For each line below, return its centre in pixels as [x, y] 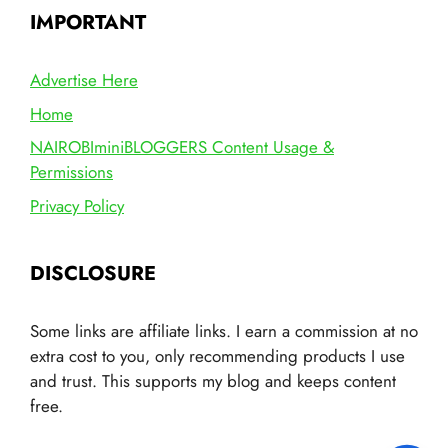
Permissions [71, 172]
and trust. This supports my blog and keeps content [213, 380]
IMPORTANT [88, 23]
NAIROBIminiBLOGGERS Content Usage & [182, 147]
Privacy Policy [77, 205]
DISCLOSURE [93, 273]
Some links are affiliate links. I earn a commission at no [224, 330]
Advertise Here [84, 80]
